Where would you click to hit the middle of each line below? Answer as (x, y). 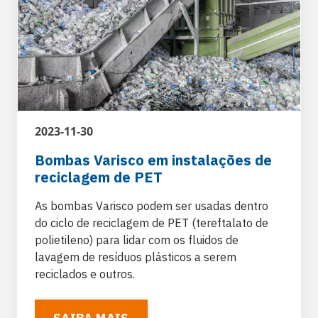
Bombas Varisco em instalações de (153, 160)
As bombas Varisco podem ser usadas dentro (152, 205)
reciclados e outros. (85, 274)
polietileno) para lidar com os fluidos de (137, 240)
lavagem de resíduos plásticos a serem (136, 257)
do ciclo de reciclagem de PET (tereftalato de (152, 223)
